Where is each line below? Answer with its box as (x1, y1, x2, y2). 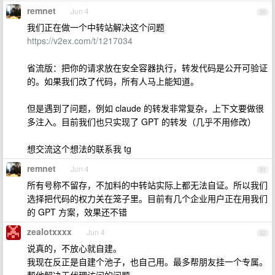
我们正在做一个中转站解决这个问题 (27, 21, 165, 33)
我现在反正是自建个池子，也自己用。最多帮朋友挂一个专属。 (27, 255, 268, 268)
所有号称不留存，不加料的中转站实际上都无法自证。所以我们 (27, 179, 268, 191)
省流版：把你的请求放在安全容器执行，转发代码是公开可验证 (27, 61, 268, 74)
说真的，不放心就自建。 (27, 242, 122, 254)
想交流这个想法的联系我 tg (27, 142, 131, 155)
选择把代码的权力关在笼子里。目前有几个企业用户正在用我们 (27, 192, 268, 204)
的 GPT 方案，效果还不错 (27, 206, 127, 218)
